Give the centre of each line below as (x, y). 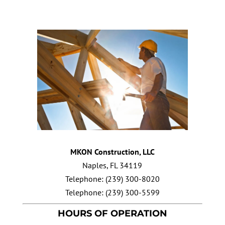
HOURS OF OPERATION (112, 213)
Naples (95, 165)
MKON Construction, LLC (112, 151)
